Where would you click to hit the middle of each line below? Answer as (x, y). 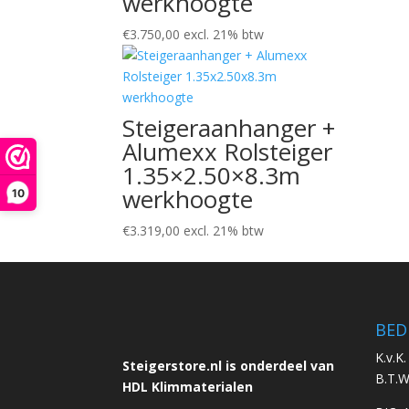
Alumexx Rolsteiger (228, 152)
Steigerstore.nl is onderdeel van (229, 365)
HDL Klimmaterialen (188, 386)
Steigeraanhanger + (229, 128)
